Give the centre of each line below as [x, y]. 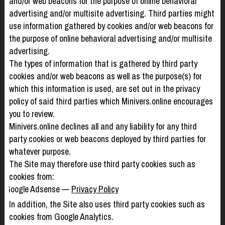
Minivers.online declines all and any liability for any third [103, 126]
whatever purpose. [40, 151]
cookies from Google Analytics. [61, 216]
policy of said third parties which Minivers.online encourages [111, 101]
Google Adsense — [38, 189]
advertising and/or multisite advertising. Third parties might [111, 13]
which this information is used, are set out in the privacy [104, 88]
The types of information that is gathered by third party [103, 63]
